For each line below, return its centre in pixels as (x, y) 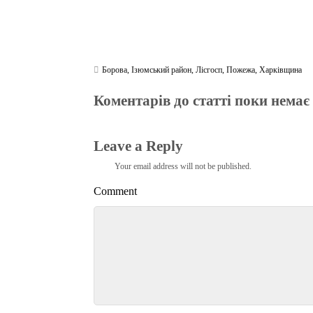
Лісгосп (209, 70)
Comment (116, 191)
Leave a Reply (139, 146)
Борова (115, 70)
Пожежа (241, 70)
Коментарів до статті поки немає (202, 101)
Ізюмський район (162, 70)
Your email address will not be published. (183, 167)
